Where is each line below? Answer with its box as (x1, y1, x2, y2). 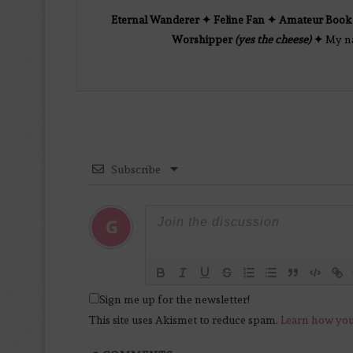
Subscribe (110, 163, 161, 176)
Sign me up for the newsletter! (98, 293, 250, 307)
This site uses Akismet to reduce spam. (88, 314, 281, 327)
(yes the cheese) (234, 33, 311, 46)
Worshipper (171, 33, 235, 46)
